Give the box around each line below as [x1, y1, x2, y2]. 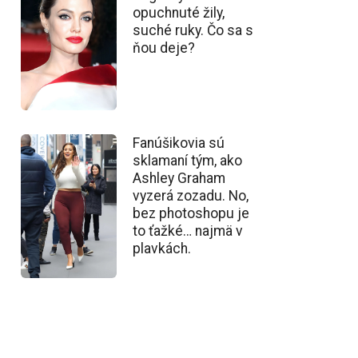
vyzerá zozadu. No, [133, 187, 249, 204]
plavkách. [133, 240, 191, 257]
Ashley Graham [133, 169, 225, 186]
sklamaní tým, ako [133, 152, 242, 169]
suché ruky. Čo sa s [133, 22, 253, 38]
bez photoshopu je [133, 205, 249, 221]
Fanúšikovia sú [133, 134, 225, 151]
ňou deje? [133, 39, 195, 56]
